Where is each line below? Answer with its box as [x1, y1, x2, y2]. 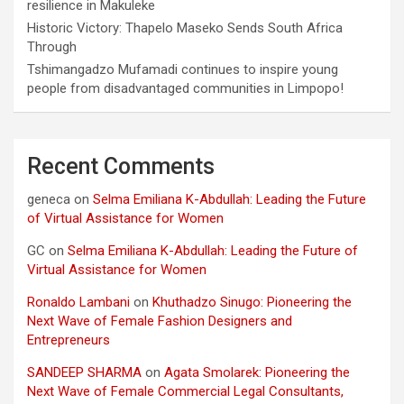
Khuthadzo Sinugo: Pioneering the [152, 294, 352, 311]
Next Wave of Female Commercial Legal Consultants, [27, 383, 344, 400]
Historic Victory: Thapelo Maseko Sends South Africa [27, 20, 343, 37]
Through [27, 39, 77, 56]
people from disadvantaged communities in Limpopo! [27, 80, 344, 97]
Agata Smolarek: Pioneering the [164, 364, 350, 381]
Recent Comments [27, 153, 215, 180]
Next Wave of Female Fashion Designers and [27, 313, 292, 330]
